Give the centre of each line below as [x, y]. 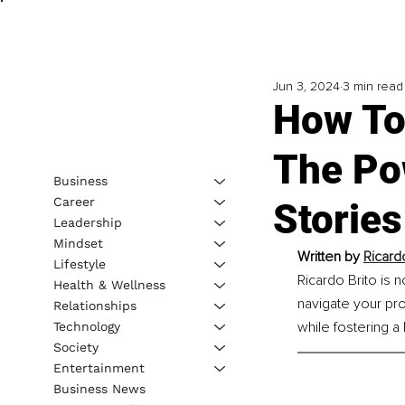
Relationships [94, 305]
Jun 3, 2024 [306, 87]
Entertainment [99, 367]
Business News [99, 388]
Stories [337, 220]
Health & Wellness [109, 284]
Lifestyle [79, 264]
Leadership [87, 222]
